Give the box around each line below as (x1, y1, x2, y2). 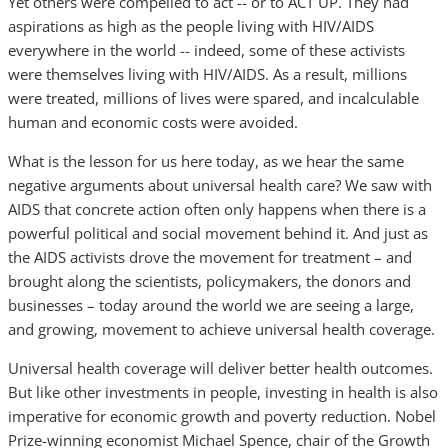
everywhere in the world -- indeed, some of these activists (8, 40, 405, 60)
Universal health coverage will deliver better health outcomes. (8, 358, 433, 378)
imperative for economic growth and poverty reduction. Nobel (8, 406, 436, 426)
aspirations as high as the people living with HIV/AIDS (8, 16, 374, 36)
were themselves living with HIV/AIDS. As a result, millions (8, 64, 407, 84)
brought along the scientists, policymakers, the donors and (8, 271, 411, 291)
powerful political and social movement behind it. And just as (8, 223, 428, 243)
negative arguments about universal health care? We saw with (8, 175, 432, 195)
